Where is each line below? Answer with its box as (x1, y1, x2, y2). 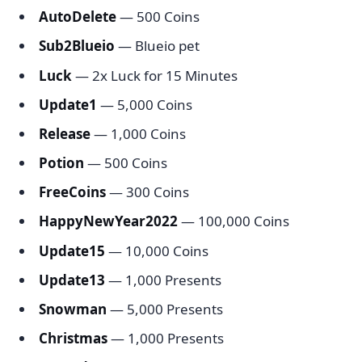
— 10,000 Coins (105, 241, 208, 260)
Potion (39, 154, 84, 173)
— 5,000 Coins (97, 95, 192, 114)
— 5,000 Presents (107, 300, 223, 319)
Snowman (39, 300, 107, 319)
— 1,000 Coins (90, 124, 186, 143)
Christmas (39, 329, 107, 348)
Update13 (39, 270, 105, 289)
